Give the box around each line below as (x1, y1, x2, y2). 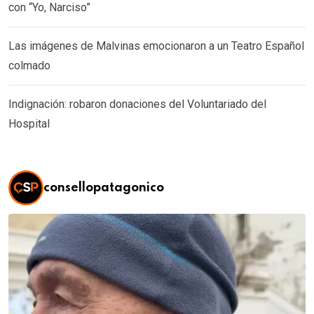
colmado (8, 58, 50, 72)
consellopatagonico (43, 181, 164, 194)
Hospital (8, 116, 50, 130)
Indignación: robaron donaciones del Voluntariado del (8, 97, 266, 111)
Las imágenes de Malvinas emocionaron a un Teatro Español (8, 39, 304, 53)
